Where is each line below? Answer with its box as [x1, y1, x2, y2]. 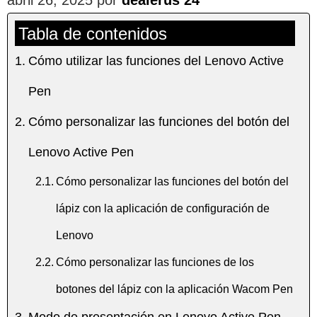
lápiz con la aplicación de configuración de [55, 201, 270, 214]
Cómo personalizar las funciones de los [55, 255, 254, 268]
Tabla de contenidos [18, 23, 167, 43]
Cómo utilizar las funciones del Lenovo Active [28, 53, 284, 68]
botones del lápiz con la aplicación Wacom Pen [55, 282, 293, 295]
